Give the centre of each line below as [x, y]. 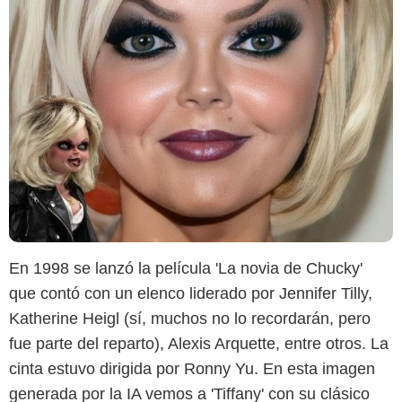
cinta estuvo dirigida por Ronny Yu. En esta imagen [192, 368]
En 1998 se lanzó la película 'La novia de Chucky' [186, 268]
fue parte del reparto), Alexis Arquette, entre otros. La [199, 343]
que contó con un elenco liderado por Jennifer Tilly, [191, 293]
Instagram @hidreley [201, 222]
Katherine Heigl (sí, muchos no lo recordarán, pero [190, 318]
